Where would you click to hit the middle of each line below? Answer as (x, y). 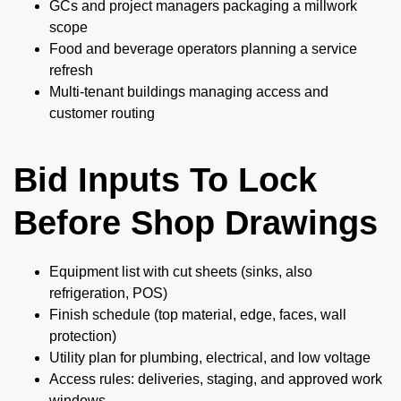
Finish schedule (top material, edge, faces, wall (198, 315)
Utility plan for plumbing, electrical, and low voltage (210, 358)
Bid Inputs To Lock (165, 180)
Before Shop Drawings (196, 223)
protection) (83, 336)
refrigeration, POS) (108, 293)
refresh (71, 70)
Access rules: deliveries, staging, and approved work (216, 379)
